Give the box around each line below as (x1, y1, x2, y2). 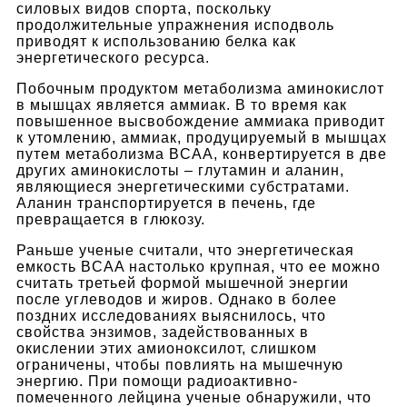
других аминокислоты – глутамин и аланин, (16, 162, 344, 178)
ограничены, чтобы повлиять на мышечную (16, 356, 343, 372)
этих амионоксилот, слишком (100, 340, 317, 356)
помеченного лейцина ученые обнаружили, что (16, 389, 372, 405)
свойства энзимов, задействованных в (16, 323, 309, 340)
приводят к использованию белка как (16, 33, 296, 49)
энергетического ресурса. (16, 49, 210, 65)
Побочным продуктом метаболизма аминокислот (16, 80, 384, 96)
